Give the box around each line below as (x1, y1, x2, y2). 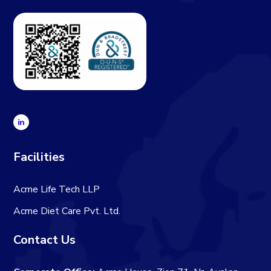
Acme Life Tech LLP (13, 182, 100, 196)
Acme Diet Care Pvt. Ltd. (13, 204, 121, 218)
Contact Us (13, 231, 76, 248)
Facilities (13, 148, 65, 165)
